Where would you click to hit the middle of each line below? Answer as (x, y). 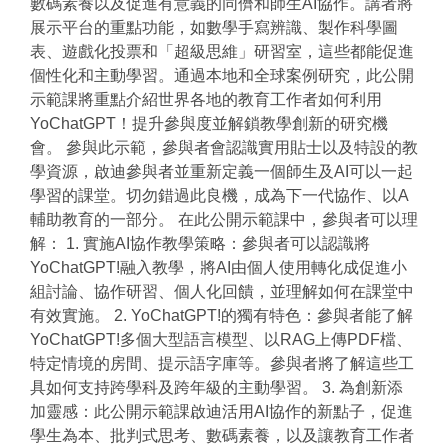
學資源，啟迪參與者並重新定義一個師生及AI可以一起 (221, 172)
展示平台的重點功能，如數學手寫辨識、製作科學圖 (214, 28)
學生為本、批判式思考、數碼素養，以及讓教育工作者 (222, 436)
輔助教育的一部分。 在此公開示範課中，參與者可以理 (224, 220)
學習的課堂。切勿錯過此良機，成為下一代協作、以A (219, 196)
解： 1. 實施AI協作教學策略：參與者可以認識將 (200, 244)
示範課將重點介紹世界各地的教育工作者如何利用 (206, 100)
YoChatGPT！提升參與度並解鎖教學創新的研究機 (209, 124)
